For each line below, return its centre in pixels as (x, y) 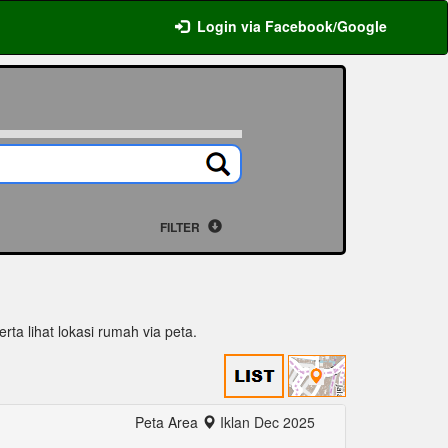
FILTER (181, 227)
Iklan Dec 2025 (267, 422)
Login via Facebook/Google (292, 26)
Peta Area (168, 422)
